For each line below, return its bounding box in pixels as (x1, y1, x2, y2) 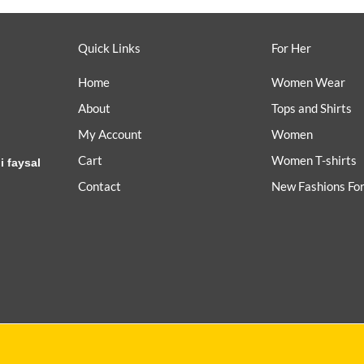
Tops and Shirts (271, 101, 352, 116)
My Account (77, 127, 142, 142)
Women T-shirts (271, 153, 357, 168)
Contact (77, 179, 121, 194)
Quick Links (77, 41, 141, 56)
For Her (271, 41, 311, 56)
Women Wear (271, 75, 345, 90)
